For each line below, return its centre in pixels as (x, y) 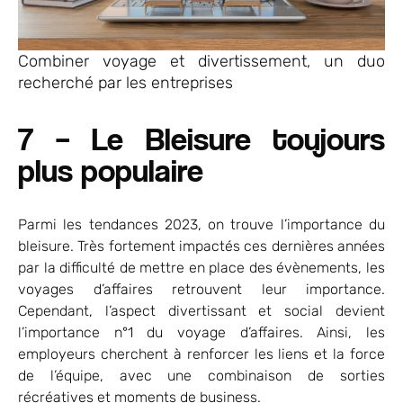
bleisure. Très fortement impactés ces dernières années (201, 246)
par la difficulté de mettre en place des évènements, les (201, 268)
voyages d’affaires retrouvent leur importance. (201, 290)
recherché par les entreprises (125, 83)
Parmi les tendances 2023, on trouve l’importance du (201, 225)
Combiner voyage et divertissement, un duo (201, 62)
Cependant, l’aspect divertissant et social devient (201, 311)
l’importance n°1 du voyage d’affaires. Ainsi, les (201, 333)
